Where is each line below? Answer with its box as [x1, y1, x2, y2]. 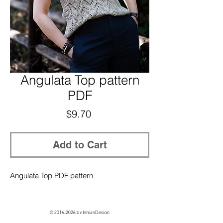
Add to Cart [52, 138, 107, 151]
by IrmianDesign [75, 209, 110, 215]
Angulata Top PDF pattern [10, 170, 93, 180]
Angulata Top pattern [20, 72, 139, 88]
